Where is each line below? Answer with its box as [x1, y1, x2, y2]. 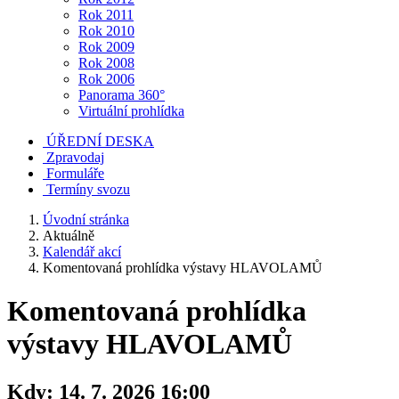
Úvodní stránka [43, 212, 129, 227]
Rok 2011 [78, 7, 134, 22]
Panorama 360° [78, 87, 165, 102]
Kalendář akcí [43, 244, 121, 259]
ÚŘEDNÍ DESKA [46, 134, 154, 149]
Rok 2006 [78, 71, 134, 86]
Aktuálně [43, 228, 94, 243]
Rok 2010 [78, 23, 134, 38]
